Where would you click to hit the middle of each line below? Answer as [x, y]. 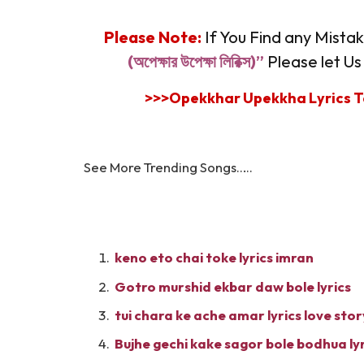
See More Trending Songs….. [168, 167]
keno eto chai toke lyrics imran [214, 258]
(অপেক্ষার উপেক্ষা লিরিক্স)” [196, 62]
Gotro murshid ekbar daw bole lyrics [233, 286]
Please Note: [154, 37]
